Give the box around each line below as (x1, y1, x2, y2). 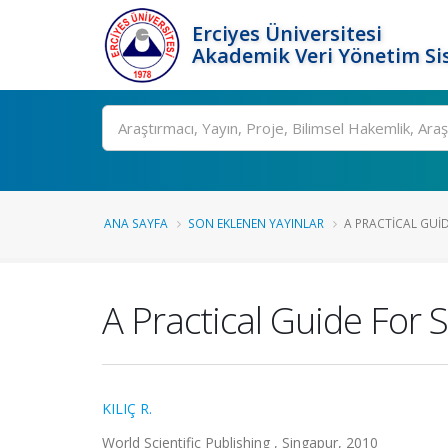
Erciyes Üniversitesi (192, 20, 382, 47)
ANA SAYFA (104, 215, 168, 231)
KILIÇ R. (102, 399, 152, 418)
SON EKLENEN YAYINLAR (188, 215, 324, 231)
